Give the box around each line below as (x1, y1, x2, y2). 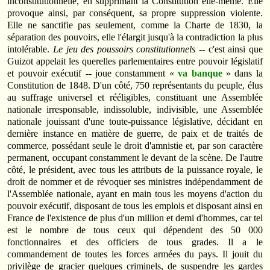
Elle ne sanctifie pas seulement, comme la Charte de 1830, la (7, 20, 263, 31)
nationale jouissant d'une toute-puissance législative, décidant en (7, 116, 263, 127)
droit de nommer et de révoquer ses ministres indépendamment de (7, 177, 263, 187)
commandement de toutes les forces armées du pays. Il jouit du (7, 249, 263, 260)
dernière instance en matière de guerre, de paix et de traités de (7, 128, 263, 139)
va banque (178, 68, 222, 79)
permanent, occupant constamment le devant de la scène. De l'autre (7, 152, 263, 163)
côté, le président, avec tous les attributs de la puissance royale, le (7, 165, 263, 175)
